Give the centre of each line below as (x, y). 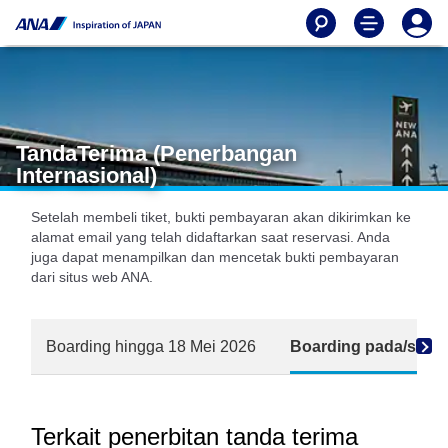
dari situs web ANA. (92, 277)
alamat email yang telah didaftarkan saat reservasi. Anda (210, 237)
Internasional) (86, 175)
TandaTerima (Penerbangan (156, 153)
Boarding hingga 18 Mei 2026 (151, 346)
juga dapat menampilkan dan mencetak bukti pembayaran (215, 257)
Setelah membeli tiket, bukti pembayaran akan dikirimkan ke (221, 217)
